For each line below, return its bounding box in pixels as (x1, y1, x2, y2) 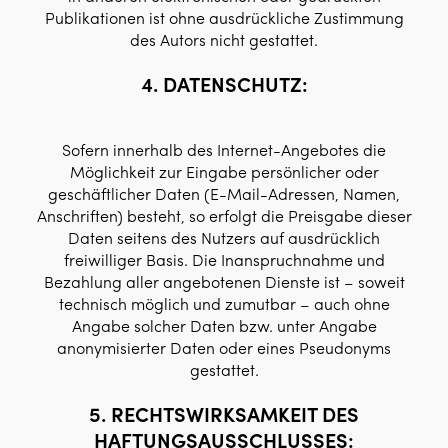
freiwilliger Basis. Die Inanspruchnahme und (63, 248, 385, 271)
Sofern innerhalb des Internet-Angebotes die (62, 138, 386, 161)
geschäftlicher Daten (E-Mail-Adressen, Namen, (48, 182, 400, 205)
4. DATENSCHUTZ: (140, 69, 308, 98)
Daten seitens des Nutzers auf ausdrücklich (68, 226, 380, 249)
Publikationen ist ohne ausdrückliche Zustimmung (44, 6, 404, 29)
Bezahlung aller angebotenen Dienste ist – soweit (43, 270, 405, 293)
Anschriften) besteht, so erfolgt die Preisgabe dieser (36, 204, 412, 227)
